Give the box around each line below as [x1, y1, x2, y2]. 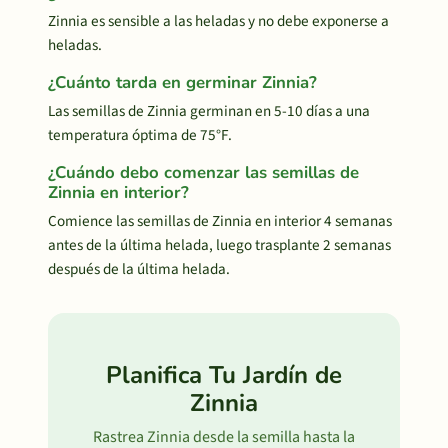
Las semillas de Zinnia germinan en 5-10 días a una [48, 100, 370, 122]
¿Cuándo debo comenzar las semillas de [48, 161, 359, 184]
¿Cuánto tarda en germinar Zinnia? [48, 71, 317, 94]
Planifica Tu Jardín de [106, 359, 342, 391]
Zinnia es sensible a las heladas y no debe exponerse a [48, 10, 389, 32]
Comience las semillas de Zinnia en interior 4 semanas [48, 210, 392, 232]
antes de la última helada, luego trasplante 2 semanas [48, 234, 391, 256]
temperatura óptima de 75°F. [48, 124, 232, 146]
